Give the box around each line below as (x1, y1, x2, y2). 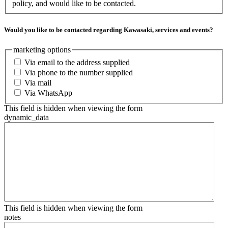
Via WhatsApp (24, 89, 72, 98)
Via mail (24, 78, 51, 88)
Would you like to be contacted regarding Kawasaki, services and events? (4, 25, 213, 34)
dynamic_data (4, 113, 49, 122)
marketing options (13, 45, 71, 54)
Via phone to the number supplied (24, 68, 133, 77)
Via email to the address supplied (24, 58, 130, 67)
